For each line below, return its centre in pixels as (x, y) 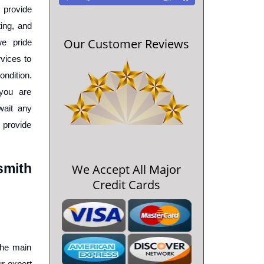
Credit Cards (127, 184)
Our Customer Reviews (127, 44)
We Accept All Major (127, 169)
